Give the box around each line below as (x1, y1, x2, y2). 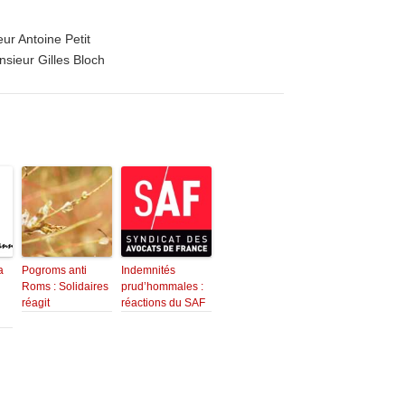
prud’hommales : (121, 280, 203, 294)
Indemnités (121, 264, 175, 278)
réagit (22, 297, 50, 310)
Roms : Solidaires (22, 280, 108, 294)
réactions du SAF (121, 297, 205, 310)
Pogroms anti (22, 264, 87, 278)
